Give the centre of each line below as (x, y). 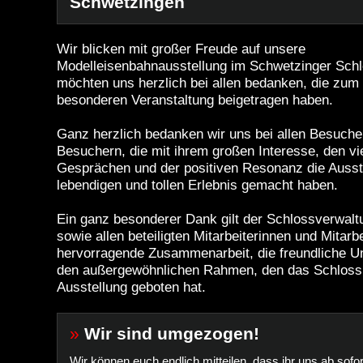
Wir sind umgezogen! (172, 334)
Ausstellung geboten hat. (131, 287)
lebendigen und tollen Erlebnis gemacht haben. (197, 185)
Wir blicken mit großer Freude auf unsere (181, 49)
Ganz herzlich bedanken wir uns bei (165, 134)
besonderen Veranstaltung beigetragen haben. (195, 100)
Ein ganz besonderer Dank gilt (148, 219)
